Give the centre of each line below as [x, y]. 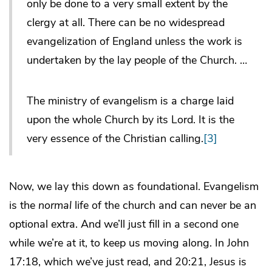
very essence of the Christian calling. [115, 139]
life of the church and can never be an [164, 206]
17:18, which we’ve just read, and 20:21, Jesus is [128, 262]
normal [55, 206]
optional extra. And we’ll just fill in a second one [124, 224]
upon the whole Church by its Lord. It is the [131, 120]
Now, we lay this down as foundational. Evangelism [134, 187]
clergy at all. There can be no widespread [126, 23]
